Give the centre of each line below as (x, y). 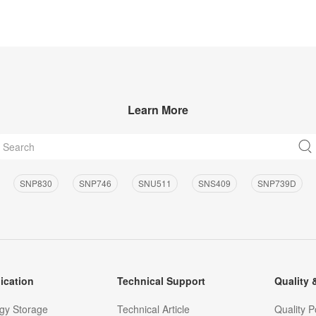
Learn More (158, 109)
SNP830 (36, 183)
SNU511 (154, 183)
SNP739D (276, 183)
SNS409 (214, 183)
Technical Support (161, 280)
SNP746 (95, 183)
